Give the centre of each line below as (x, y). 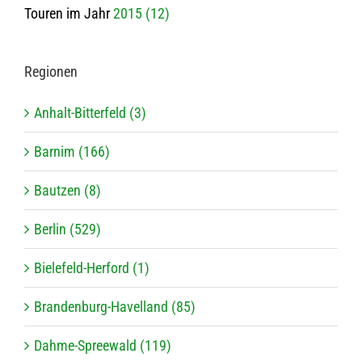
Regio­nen (51, 72)
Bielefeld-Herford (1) (92, 268)
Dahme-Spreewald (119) (103, 346)
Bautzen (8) (67, 191)
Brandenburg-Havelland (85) (115, 307)
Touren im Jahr (69, 14)
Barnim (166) (72, 152)
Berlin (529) (67, 229)
